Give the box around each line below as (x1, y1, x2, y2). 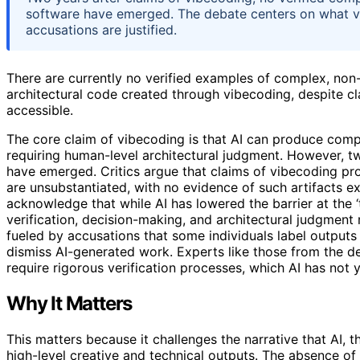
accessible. (6, 101, 73, 118)
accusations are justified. (26, 21, 177, 38)
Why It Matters (6, 291, 133, 315)
